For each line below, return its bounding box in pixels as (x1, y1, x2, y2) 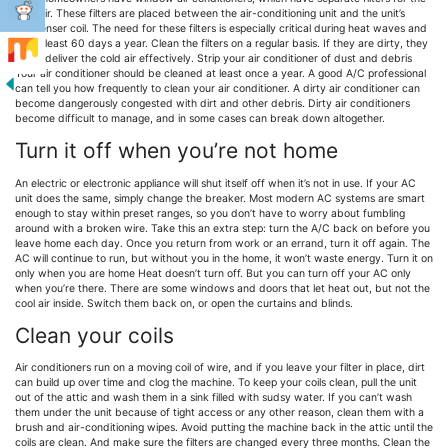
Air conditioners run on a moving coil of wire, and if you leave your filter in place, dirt (15, 360, 425, 374)
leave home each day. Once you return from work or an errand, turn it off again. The (15, 236, 430, 250)
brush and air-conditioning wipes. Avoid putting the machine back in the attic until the (15, 420, 433, 434)
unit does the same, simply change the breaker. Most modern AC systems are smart (15, 191, 425, 205)
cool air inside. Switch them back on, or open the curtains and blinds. (15, 296, 353, 310)
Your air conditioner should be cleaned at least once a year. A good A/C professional (15, 67, 426, 81)
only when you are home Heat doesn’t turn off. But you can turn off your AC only (15, 266, 411, 280)
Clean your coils (15, 322, 174, 348)
